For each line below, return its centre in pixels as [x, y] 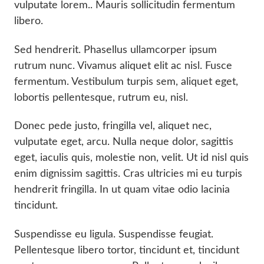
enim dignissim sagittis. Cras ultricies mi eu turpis [128, 174]
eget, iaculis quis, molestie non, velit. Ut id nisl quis [131, 158]
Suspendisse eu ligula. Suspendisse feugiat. [114, 234]
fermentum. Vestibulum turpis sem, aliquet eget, [126, 82]
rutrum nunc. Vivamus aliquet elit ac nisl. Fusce [123, 66]
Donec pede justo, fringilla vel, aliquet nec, [113, 126]
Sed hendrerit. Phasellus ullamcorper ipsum [115, 50]
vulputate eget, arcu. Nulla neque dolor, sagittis [124, 142]
